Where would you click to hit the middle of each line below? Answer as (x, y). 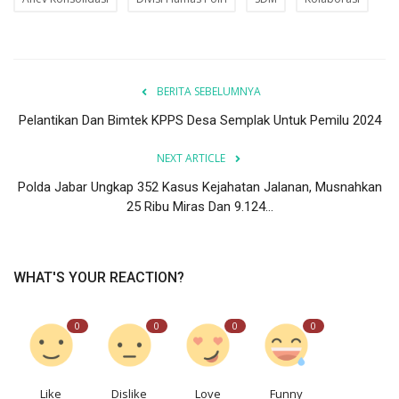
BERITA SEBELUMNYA (208, 92)
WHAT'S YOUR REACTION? (99, 278)
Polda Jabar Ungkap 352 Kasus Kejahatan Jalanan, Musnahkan (199, 187)
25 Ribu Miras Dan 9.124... (199, 207)
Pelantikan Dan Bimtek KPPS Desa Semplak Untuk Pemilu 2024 (199, 121)
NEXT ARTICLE (191, 159)
